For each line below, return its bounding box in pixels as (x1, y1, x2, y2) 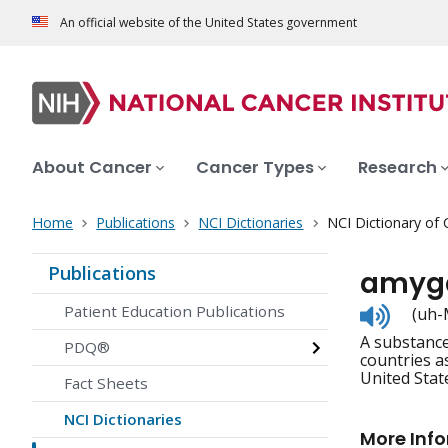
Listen (389, 300, 434, 323)
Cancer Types (196, 156, 314, 180)
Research (358, 156, 437, 180)
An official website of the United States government (60, 14, 357, 32)
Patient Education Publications (64, 301, 285, 322)
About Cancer (32, 156, 152, 180)
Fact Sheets (64, 373, 148, 394)
